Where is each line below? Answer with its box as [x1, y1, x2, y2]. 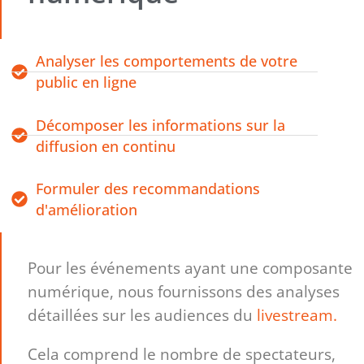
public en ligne [35, 72, 136, 93]
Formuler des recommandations [35, 179, 260, 199]
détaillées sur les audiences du [28, 303, 258, 326]
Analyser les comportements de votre [35, 51, 297, 71]
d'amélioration [35, 200, 137, 220]
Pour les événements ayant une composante [28, 256, 353, 279]
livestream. [257, 303, 338, 326]
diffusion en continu [35, 136, 175, 156]
